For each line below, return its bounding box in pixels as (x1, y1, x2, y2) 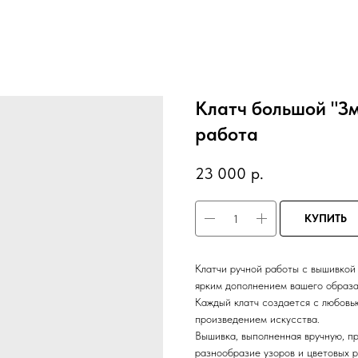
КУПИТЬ (304, 212, 347, 225)
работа (195, 122, 258, 145)
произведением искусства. (195, 312, 320, 326)
